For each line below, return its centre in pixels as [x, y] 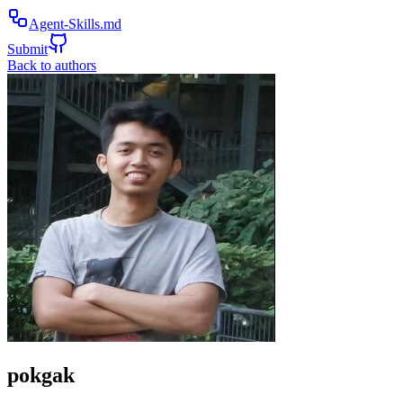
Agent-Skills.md [75, 24]
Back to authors [52, 65]
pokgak [41, 375]
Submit [27, 49]
